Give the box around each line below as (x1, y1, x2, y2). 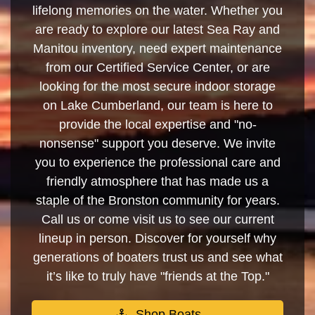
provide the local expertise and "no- (58, 117, 257, 131)
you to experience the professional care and (34, 155, 281, 169)
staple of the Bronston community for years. (35, 193, 280, 207)
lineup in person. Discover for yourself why (39, 231, 276, 245)
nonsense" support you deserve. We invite (39, 136, 276, 150)
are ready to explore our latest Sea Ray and (35, 22, 280, 37)
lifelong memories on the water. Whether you (32, 3, 283, 18)
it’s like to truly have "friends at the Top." (46, 269, 269, 283)
